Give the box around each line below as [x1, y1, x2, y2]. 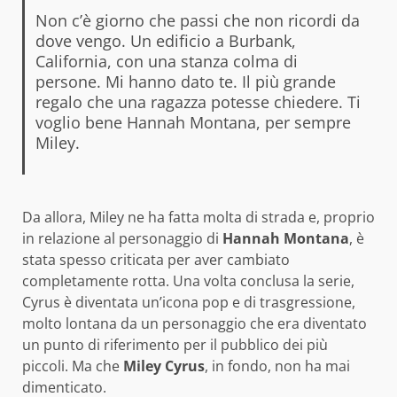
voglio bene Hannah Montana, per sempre [35, 112, 351, 134]
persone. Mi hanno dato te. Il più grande [35, 71, 336, 93]
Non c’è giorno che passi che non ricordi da [35, 10, 360, 32]
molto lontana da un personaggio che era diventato [22, 314, 367, 334]
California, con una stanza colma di [35, 51, 298, 73]
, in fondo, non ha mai [205, 356, 350, 377]
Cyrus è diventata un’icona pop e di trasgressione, [22, 292, 355, 313]
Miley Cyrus [123, 356, 205, 377]
